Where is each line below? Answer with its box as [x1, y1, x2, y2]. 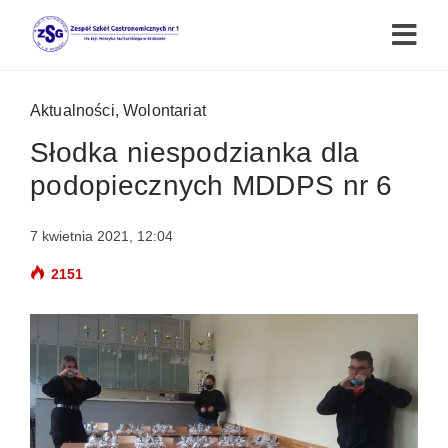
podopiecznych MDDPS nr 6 [30, 170, 393, 201]
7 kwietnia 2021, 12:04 [30, 228, 173, 244]
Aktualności [30, 102, 115, 119]
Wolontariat [123, 102, 206, 119]
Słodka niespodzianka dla [30, 137, 360, 168]
